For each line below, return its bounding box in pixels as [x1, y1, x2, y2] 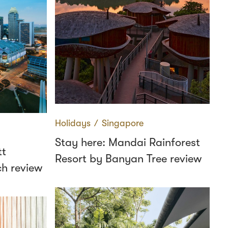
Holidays [55, 118, 91, 128]
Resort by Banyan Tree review [55, 152, 202, 165]
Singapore [102, 118, 144, 128]
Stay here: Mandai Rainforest [55, 136, 200, 149]
